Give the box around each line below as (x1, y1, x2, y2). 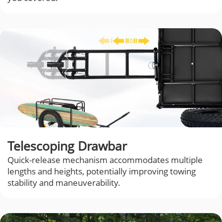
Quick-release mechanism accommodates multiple (7, 154, 203, 166)
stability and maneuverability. (7, 177, 120, 189)
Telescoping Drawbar (7, 137, 127, 155)
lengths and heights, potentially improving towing (7, 166, 196, 177)
